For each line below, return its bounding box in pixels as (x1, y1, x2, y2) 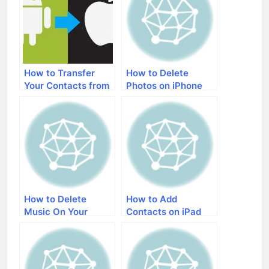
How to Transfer (24, 67, 95, 79)
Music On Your (24, 205, 88, 217)
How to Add (126, 193, 177, 205)
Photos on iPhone (126, 79, 202, 91)
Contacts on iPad (126, 205, 201, 217)
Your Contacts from (24, 79, 109, 91)
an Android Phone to (24, 92, 113, 104)
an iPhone (24, 104, 67, 116)
